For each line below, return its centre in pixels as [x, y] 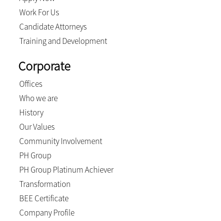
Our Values [37, 127]
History [31, 112]
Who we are [38, 98]
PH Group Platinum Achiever [66, 169]
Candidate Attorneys [53, 26]
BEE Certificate [44, 198]
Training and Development [63, 41]
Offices [31, 84]
